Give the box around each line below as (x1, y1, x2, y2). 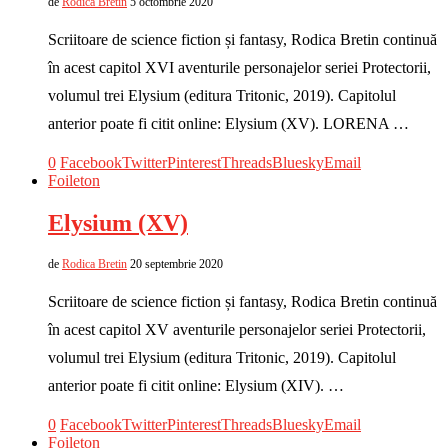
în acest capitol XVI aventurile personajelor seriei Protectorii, (48, 58, 431, 76)
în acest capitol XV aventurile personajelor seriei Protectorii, (48, 320, 426, 338)
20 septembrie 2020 (130, 256, 223, 271)
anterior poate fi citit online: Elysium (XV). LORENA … (48, 114, 409, 132)
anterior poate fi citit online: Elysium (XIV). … (48, 376, 344, 394)
